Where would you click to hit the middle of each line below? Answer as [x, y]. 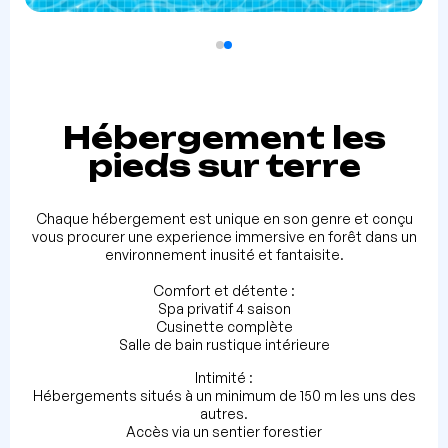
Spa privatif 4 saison [224, 309]
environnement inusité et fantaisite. [224, 255]
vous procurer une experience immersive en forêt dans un [224, 237]
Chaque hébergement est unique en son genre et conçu [224, 219]
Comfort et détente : [224, 291]
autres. [224, 414]
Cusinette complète [224, 327]
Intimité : [224, 378]
